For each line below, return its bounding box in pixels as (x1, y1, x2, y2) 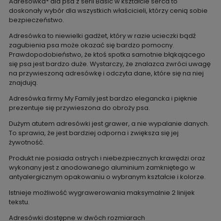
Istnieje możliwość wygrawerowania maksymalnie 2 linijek (8, 188, 195, 198)
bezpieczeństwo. (8, 15, 66, 25)
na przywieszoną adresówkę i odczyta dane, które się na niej (8, 69, 204, 78)
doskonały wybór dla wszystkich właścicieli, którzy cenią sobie (8, 6, 208, 16)
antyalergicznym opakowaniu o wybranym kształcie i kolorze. (8, 172, 206, 182)
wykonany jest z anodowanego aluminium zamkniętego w (8, 163, 195, 173)
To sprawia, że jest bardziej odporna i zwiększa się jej (8, 128, 179, 138)
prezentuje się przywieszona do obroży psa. (8, 103, 150, 113)
